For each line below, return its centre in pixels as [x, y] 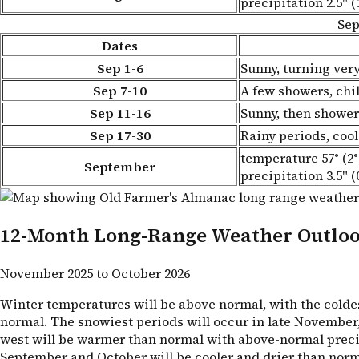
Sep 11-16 [120, 113]
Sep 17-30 [120, 136]
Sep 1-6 [120, 69]
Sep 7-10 [120, 91]
